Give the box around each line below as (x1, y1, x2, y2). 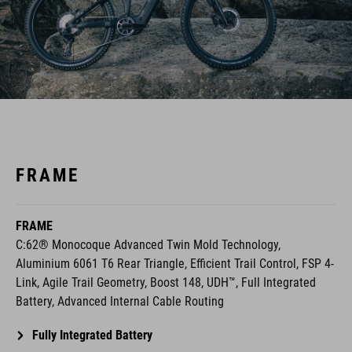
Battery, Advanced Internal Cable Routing (16, 294, 224, 310)
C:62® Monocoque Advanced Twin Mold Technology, (16, 237, 280, 253)
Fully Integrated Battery (31, 328, 152, 343)
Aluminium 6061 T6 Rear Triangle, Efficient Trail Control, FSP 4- (16, 256, 334, 272)
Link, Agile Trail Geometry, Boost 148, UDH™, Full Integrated (16, 275, 316, 291)
